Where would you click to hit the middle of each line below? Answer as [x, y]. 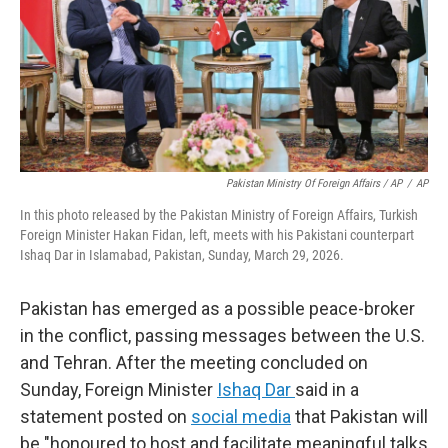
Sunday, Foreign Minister [118, 389]
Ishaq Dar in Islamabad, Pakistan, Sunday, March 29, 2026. [182, 254]
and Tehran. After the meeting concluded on [194, 362]
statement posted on [105, 416]
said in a [327, 389]
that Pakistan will [359, 416]
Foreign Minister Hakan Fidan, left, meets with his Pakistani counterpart [217, 234]
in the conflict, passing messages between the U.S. [222, 335]
